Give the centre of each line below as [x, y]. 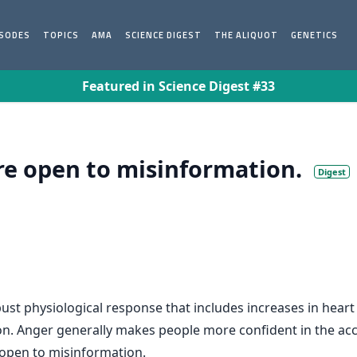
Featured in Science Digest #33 [178, 86]
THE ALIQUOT [247, 35]
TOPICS [61, 35]
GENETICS [315, 35]
